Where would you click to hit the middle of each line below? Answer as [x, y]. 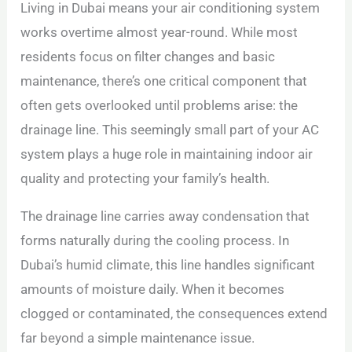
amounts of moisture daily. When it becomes [153, 290]
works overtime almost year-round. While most [159, 33]
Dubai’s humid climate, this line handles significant [168, 265]
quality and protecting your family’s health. [145, 179]
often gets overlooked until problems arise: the [159, 106]
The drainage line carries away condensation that [165, 216]
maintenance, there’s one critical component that [164, 81]
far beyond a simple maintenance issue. [138, 338]
